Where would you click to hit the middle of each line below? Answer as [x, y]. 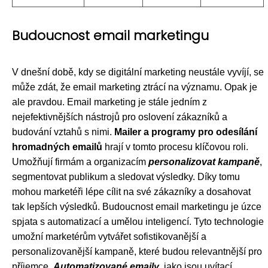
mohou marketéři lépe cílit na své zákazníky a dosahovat [131, 192]
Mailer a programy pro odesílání [186, 132]
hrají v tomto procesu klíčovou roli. [175, 147]
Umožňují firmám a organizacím [80, 162]
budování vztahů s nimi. [63, 132]
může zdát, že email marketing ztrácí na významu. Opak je [135, 87]
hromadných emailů [57, 147]
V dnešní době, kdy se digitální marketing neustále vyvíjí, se [138, 72]
